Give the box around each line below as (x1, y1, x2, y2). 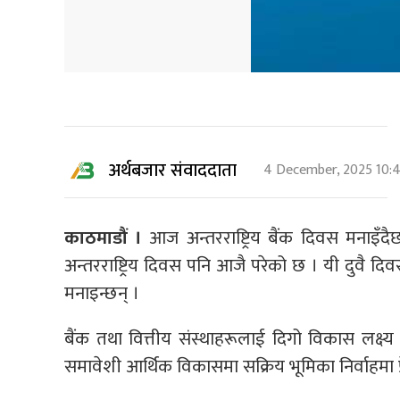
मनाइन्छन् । (64, 278, 139, 310)
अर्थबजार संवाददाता (109, 155, 237, 187)
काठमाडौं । (64, 222, 150, 254)
